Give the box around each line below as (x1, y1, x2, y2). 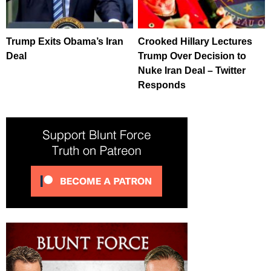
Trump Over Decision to (138, 51, 247, 62)
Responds (138, 80, 186, 91)
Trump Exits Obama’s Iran (6, 36, 123, 47)
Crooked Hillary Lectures (138, 36, 253, 47)
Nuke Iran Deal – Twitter (138, 65, 246, 76)
